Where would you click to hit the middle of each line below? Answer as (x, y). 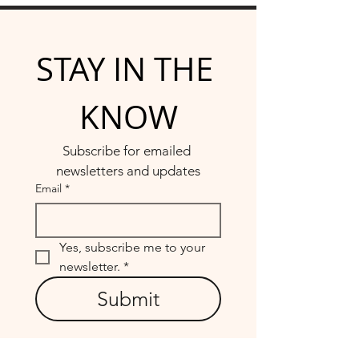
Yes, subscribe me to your (132, 247)
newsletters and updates (128, 171)
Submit (128, 299)
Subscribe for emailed (127, 151)
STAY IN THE (124, 69)
